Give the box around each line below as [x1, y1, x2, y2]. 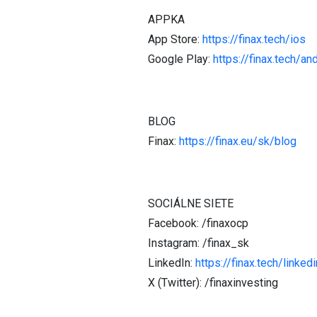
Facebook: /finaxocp [148, 217, 248, 230]
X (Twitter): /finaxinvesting [148, 276, 278, 289]
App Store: [148, 33, 202, 46]
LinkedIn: [148, 256, 195, 270]
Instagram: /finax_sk [148, 236, 249, 250]
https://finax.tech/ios [202, 33, 306, 46]
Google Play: [148, 52, 213, 66]
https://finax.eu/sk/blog [179, 134, 296, 148]
